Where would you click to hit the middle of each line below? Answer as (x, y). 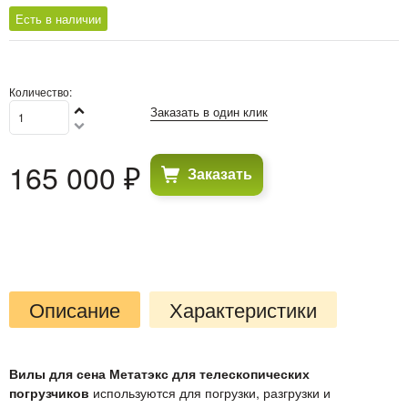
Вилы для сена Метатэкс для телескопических (159, 373)
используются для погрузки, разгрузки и (212, 392)
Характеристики (243, 309)
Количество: (41, 91)
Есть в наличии (58, 18)
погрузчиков (51, 392)
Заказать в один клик (209, 111)
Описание (75, 309)
